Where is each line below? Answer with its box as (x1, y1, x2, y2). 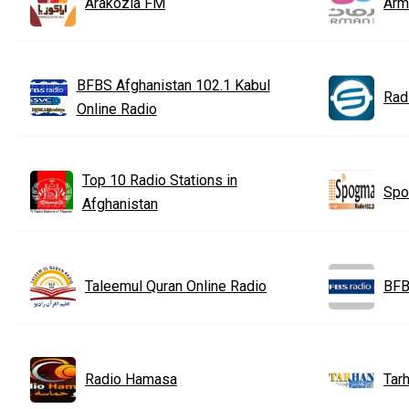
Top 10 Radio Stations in (81, 171, 237, 189)
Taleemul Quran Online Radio (85, 277, 267, 295)
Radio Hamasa (85, 370, 177, 388)
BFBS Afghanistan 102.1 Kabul (76, 76, 270, 94)
